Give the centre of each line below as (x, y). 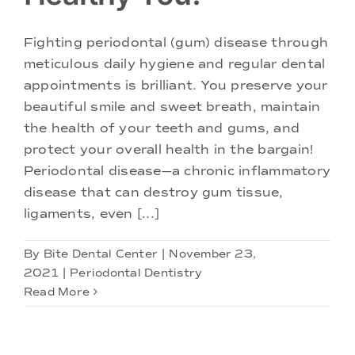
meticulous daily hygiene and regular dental (175, 63)
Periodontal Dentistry (136, 273)
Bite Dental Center (101, 254)
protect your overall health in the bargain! (169, 149)
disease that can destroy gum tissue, (154, 192)
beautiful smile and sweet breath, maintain (172, 106)
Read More (57, 292)
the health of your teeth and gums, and (162, 128)
